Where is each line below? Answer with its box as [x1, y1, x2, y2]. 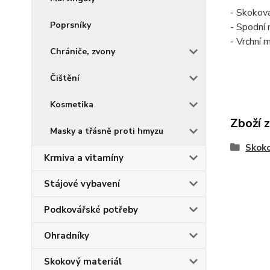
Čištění [50, 72, 80, 84]
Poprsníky [50, 19, 91, 31]
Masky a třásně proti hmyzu [50, 125, 163, 137]
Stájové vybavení [44, 178, 120, 190]
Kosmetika [50, 99, 93, 110]
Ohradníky [44, 230, 89, 242]
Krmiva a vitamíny [44, 152, 124, 164]
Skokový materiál [44, 256, 122, 268]
